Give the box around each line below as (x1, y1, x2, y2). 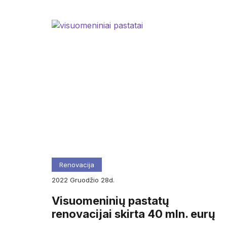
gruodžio (75, 176, 101, 184)
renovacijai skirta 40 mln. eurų (52, 207, 215, 221)
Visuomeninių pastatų (52, 194, 169, 208)
